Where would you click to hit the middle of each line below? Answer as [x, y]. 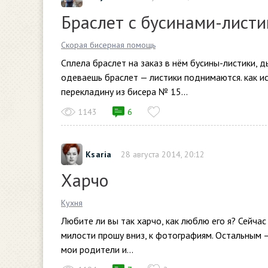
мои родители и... [97, 249]
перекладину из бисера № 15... [124, 92]
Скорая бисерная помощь [108, 45]
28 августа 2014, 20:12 [162, 154]
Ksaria [99, 154]
